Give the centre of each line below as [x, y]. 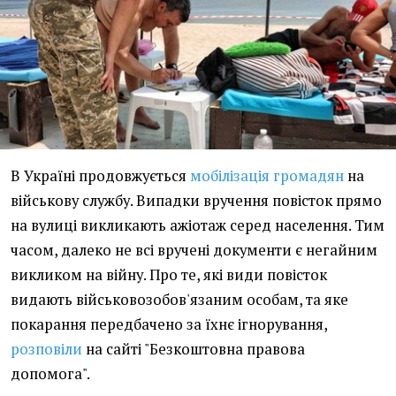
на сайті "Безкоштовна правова [194, 350]
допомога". [50, 374]
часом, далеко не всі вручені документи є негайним [194, 251]
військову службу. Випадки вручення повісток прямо [196, 201]
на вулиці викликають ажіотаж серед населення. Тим [198, 226]
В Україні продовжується [100, 176]
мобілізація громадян [267, 176]
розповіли [46, 350]
